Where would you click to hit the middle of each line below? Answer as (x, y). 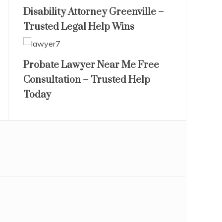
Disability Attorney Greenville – (93, 12)
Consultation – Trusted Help (86, 80)
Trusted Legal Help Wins (79, 27)
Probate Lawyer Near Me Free (91, 65)
